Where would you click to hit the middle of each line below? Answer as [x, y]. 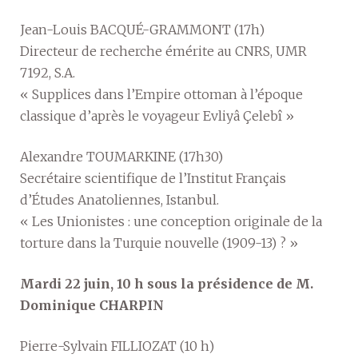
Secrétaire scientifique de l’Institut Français [153, 178]
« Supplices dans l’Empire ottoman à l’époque [161, 94]
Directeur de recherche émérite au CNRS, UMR [163, 51]
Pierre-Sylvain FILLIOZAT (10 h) [117, 346]
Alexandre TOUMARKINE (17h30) [121, 157]
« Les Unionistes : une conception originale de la [171, 221]
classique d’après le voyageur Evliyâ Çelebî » [157, 116]
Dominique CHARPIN [92, 305]
